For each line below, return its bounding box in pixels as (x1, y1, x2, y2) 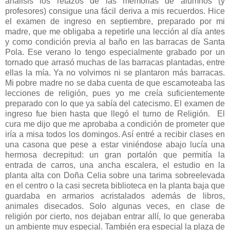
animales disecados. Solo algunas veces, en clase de (5, 201, 225, 210)
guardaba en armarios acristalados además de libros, (5, 191, 225, 200)
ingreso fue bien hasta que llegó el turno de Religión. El (5, 109, 225, 118)
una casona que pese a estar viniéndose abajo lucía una (5, 140, 225, 149)
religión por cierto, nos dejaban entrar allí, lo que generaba (5, 212, 225, 221)
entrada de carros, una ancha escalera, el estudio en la (5, 160, 225, 169)
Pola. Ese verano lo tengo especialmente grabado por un (5, 47, 225, 56)
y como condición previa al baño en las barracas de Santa (5, 37, 225, 46)
